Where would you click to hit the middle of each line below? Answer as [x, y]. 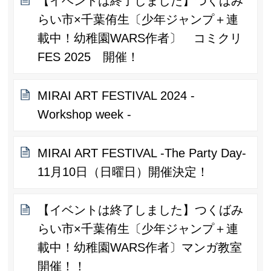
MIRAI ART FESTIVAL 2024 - [116, 95]
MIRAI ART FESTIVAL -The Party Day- [142, 153]
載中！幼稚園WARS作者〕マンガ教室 [140, 248]
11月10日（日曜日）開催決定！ [123, 171]
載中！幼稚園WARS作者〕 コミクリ [140, 38]
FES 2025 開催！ [89, 57]
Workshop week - [85, 114]
